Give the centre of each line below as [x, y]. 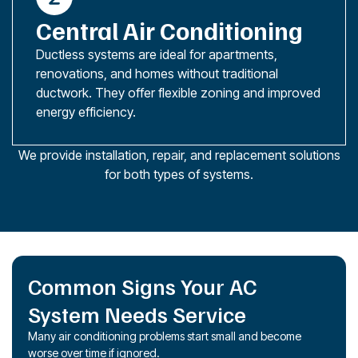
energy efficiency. [86, 111]
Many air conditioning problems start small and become [165, 336]
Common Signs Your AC [142, 285]
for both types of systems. [179, 174]
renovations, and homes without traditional [157, 73]
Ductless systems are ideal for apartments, [157, 54]
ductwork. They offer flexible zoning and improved [178, 92]
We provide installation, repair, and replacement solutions [179, 155]
